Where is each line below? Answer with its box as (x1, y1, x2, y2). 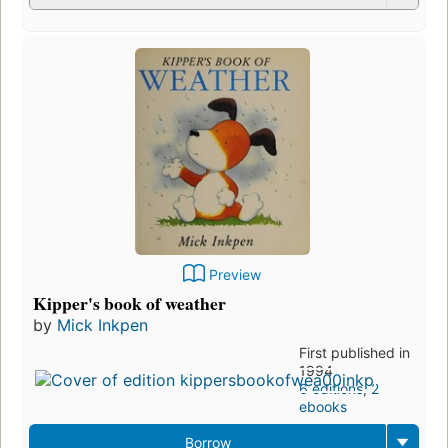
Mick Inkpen (57, 315, 148, 336)
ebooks (299, 398, 348, 416)
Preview (209, 266, 261, 284)
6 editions (299, 380, 364, 398)
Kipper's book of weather (33, 290, 226, 317)
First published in (299, 344, 411, 362)
